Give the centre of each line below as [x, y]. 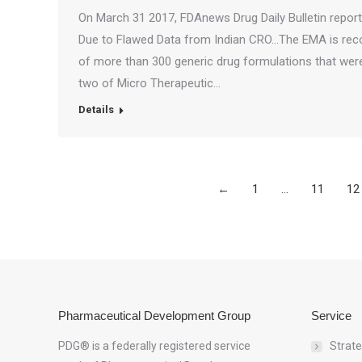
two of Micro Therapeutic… [149, 83]
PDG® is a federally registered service [154, 346]
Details [96, 109]
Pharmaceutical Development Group [154, 316]
